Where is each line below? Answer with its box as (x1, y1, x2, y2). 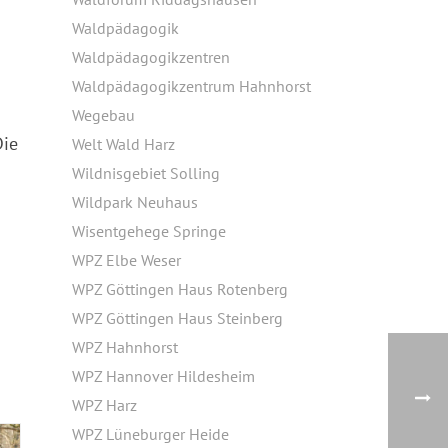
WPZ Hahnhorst (72, 337, 178, 357)
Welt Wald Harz (72, 134, 175, 154)
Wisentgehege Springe (72, 221, 226, 241)
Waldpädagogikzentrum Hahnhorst (72, 76, 311, 96)
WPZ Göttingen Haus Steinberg (72, 308, 283, 328)
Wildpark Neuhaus (72, 192, 198, 212)
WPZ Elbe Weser (72, 250, 181, 270)
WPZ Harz (72, 395, 137, 415)
